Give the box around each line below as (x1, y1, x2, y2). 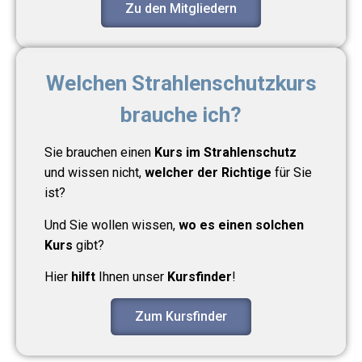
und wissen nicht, (44, 165, 145, 181)
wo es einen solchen (179, 217, 304, 233)
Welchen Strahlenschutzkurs (45, 70, 317, 95)
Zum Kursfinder (135, 309, 227, 325)
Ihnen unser (95, 269, 167, 284)
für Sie (271, 165, 312, 181)
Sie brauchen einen (44, 145, 154, 161)
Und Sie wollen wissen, (44, 217, 179, 233)
